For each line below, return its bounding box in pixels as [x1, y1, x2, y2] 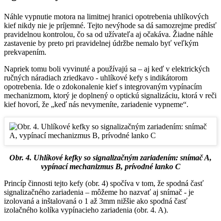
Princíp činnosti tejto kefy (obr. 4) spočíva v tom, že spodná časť [4, 179, 204, 188]
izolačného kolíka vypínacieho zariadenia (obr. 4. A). [4, 206, 168, 215]
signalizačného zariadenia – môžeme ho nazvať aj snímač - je [4, 188, 194, 197]
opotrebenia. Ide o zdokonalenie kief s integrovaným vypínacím [4, 82, 202, 91]
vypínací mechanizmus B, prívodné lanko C [40, 162, 181, 171]
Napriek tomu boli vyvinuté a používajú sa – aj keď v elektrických [4, 65, 210, 74]
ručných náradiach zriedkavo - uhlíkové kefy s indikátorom [4, 74, 187, 82]
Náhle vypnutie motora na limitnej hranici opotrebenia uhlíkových [4, 12, 209, 21]
